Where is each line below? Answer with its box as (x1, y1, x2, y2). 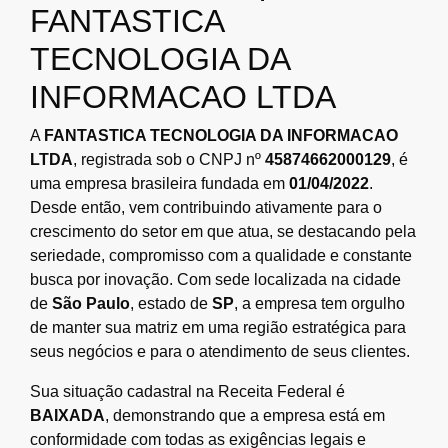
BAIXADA (30, 406, 105, 424)
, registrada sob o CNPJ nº (73, 150, 265, 168)
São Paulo (52, 294, 130, 312)
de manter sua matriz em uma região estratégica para (30, 318, 406, 336)
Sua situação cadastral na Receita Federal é (30, 382, 345, 400)
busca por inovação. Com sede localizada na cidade (30, 270, 401, 288)
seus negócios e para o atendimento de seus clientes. (30, 342, 410, 360)
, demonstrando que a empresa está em (105, 406, 385, 424)
